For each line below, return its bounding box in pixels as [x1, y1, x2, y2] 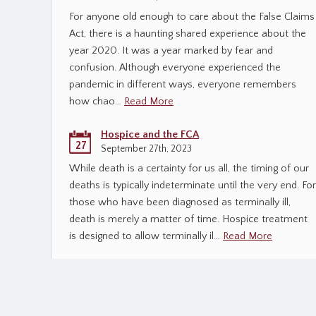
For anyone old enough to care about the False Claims [69, 11, 315, 23]
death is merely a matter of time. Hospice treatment [69, 214, 308, 225]
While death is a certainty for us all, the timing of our [69, 163, 309, 174]
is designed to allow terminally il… [69, 231, 223, 242]
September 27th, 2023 [101, 144, 192, 154]
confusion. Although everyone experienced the [69, 62, 281, 73]
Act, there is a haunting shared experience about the [69, 28, 306, 39]
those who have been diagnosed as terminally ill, [69, 197, 291, 208]
